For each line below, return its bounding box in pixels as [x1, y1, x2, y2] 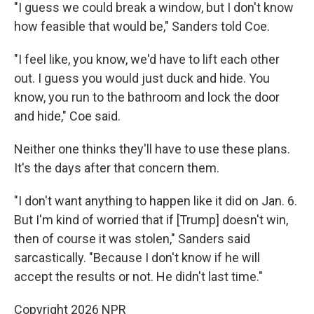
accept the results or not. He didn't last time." [14, 269, 263, 285]
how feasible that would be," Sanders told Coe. [14, 19, 270, 34]
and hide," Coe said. [14, 109, 121, 124]
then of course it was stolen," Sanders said [14, 231, 250, 247]
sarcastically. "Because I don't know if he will [14, 250, 260, 266]
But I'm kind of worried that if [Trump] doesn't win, [14, 212, 288, 228]
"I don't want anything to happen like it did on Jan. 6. [14, 193, 297, 209]
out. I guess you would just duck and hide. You [14, 71, 270, 86]
